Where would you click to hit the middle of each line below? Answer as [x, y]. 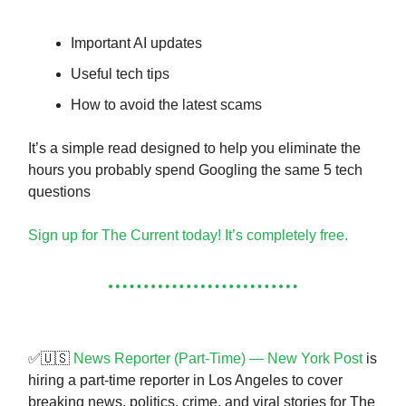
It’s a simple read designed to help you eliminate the [194, 149]
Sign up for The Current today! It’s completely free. [188, 236]
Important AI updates [136, 43]
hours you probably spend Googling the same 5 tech [195, 170]
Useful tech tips [120, 74]
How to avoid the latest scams [166, 105]
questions [59, 192]
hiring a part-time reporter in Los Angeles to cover [185, 381]
